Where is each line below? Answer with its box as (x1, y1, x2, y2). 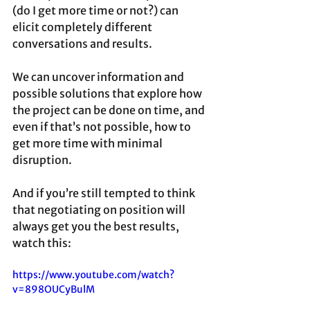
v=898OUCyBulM (12, 283, 95, 296)
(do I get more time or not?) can (12, 3, 181, 18)
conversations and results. (12, 37, 154, 51)
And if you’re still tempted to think (12, 186, 197, 201)
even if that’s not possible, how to (12, 120, 193, 134)
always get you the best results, (12, 219, 181, 234)
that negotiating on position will (12, 203, 188, 217)
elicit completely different (12, 20, 154, 35)
